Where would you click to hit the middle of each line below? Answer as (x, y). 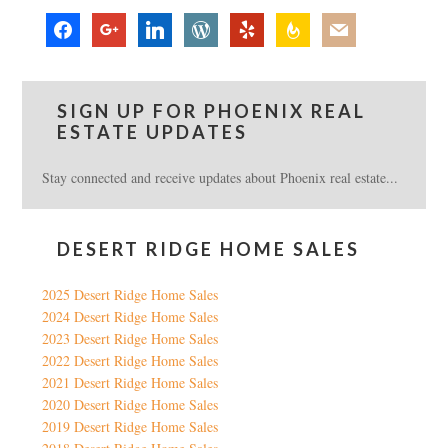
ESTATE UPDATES (153, 132)
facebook (71, 23)
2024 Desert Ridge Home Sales (130, 317)
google (110, 23)
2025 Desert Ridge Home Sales (130, 295)
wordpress (212, 23)
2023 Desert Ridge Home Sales (130, 339)
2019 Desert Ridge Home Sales (130, 427)
